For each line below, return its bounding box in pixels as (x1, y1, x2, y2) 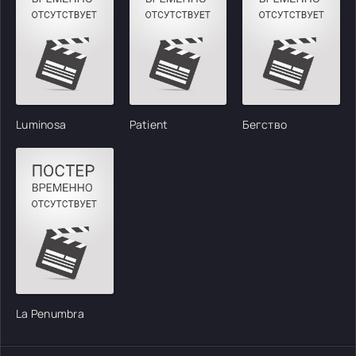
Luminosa (16, 116, 67, 132)
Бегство (242, 116, 288, 132)
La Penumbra (16, 305, 84, 321)
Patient (129, 116, 168, 132)
